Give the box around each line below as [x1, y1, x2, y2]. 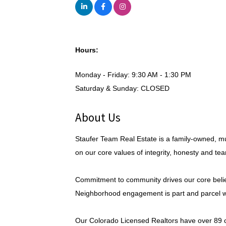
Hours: [75, 46, 99, 54]
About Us [75, 110, 121, 125]
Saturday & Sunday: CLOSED [75, 84, 170, 92]
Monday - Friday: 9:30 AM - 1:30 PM [75, 71, 192, 79]
